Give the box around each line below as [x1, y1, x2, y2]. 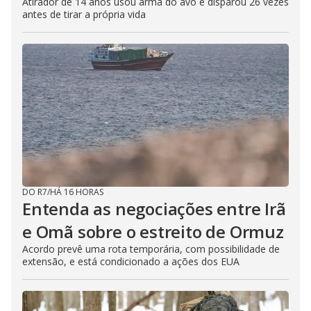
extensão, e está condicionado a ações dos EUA [22, 255, 239, 268]
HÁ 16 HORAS [50, 186, 103, 198]
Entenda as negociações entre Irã [22, 197, 286, 220]
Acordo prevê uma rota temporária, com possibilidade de [22, 242, 280, 255]
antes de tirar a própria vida [22, 8, 146, 21]
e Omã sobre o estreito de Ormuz [22, 220, 284, 243]
